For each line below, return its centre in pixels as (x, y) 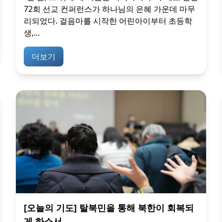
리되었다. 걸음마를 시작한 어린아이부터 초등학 (108, 21)
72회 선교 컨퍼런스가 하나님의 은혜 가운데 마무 (110, 9)
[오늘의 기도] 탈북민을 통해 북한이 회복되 (109, 207)
